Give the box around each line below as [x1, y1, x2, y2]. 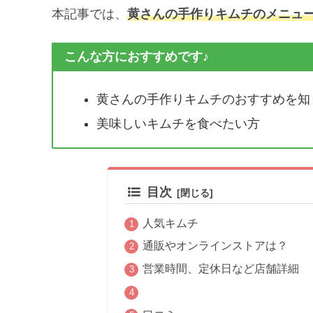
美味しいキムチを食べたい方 [96, 117, 260, 131]
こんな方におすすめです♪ [64, 49, 209, 64]
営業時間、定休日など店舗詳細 [143, 262, 300, 275]
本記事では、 [52, 6, 127, 21]
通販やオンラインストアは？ [143, 239, 289, 252]
